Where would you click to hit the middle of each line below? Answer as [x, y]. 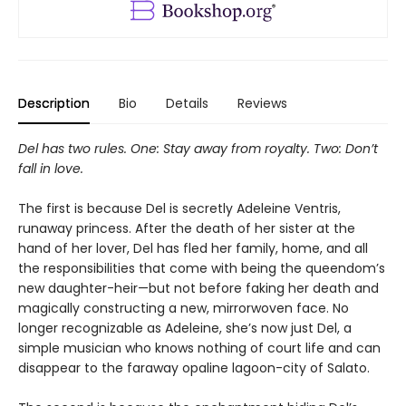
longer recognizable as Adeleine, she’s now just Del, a [185, 328]
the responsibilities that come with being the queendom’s [202, 268]
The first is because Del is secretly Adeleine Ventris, [179, 208]
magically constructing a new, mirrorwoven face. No [184, 308]
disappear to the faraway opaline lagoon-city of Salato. [194, 367]
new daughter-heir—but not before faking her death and [198, 288]
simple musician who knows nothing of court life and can [199, 348]
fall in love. [51, 168]
